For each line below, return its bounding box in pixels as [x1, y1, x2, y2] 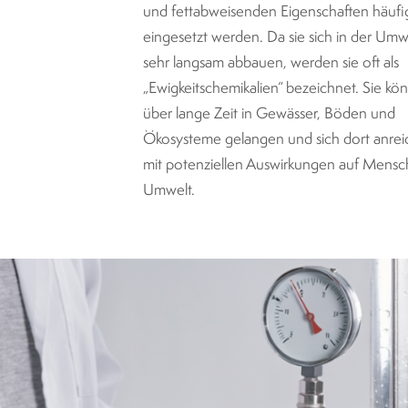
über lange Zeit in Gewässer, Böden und [143, 106, 395, 122]
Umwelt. [143, 182, 195, 199]
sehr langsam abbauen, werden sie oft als [143, 55, 399, 71]
